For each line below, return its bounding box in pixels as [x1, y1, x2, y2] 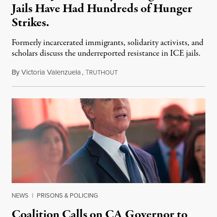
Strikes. [12, 14, 49, 31]
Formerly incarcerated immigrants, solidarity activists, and [12, 36, 203, 49]
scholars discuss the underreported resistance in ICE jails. [12, 47, 201, 60]
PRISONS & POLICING [37, 190, 98, 200]
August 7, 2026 [117, 66, 163, 77]
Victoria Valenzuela [21, 66, 81, 77]
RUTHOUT [89, 68, 118, 77]
